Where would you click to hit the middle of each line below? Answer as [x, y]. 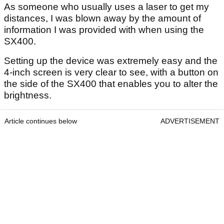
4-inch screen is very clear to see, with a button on [111, 72]
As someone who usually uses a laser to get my [106, 6]
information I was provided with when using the [104, 29]
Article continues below [41, 121]
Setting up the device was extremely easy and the [111, 60]
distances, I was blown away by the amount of [102, 18]
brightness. [28, 95]
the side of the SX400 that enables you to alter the [111, 83]
